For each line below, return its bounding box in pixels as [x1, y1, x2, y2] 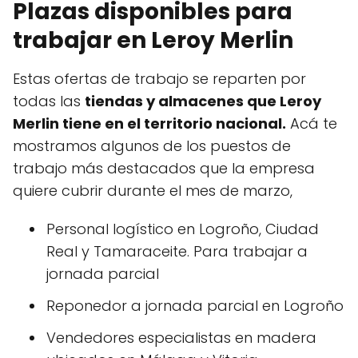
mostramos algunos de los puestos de [13, 135, 291, 156]
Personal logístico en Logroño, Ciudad [46, 218, 319, 239]
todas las [13, 90, 85, 111]
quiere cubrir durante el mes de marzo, [13, 180, 292, 201]
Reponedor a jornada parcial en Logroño [46, 295, 344, 316]
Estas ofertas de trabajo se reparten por [13, 68, 306, 89]
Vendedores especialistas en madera [46, 327, 316, 348]
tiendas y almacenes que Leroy [85, 90, 321, 111]
